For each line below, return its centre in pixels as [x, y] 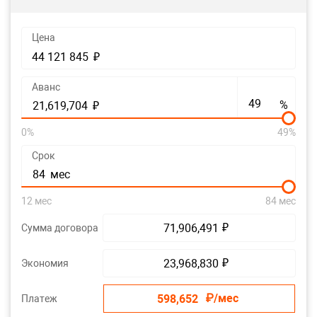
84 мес [281, 201]
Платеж [39, 299]
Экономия [45, 263]
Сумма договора [60, 228]
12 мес [36, 201]
